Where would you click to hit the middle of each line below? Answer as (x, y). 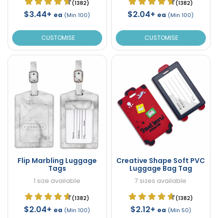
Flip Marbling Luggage (57, 161)
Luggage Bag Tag (161, 169)
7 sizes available (161, 181)
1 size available (57, 181)
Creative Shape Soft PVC (161, 161)
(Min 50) (179, 210)
